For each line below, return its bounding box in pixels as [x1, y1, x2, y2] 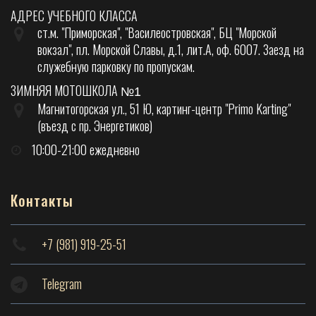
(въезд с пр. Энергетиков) [37, 116, 152, 135]
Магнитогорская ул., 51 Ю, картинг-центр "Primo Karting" [37, 99, 291, 118]
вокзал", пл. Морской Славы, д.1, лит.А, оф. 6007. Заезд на [37, 39, 304, 59]
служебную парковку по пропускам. [37, 56, 195, 75]
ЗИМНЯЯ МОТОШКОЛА [11, 80, 121, 99]
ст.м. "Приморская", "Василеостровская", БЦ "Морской [37, 23, 276, 42]
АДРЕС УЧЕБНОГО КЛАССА [11, 6, 138, 25]
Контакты [11, 189, 73, 211]
